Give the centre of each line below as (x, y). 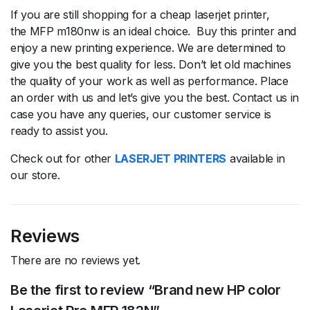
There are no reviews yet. (75, 260)
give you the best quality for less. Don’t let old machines (151, 64)
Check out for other (63, 158)
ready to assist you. (59, 130)
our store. (35, 175)
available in (256, 158)
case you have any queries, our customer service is (141, 114)
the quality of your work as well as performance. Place (149, 81)
